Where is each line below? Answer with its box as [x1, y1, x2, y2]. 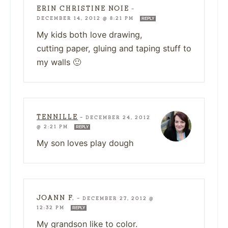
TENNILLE [37, 112, 78, 121]
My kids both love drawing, [37, 29, 142, 40]
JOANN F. [37, 193, 75, 202]
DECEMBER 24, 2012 [85, 114, 151, 121]
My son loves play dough [37, 137, 134, 148]
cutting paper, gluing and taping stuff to [37, 43, 191, 53]
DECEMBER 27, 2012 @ [82, 195, 154, 202]
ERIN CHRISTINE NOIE [37, 4, 129, 13]
